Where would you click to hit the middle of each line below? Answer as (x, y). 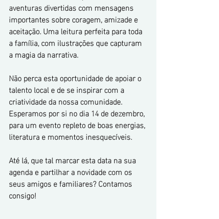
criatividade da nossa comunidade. (66, 101)
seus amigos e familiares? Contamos (71, 183)
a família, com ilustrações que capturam (76, 42)
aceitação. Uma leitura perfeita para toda (77, 31)
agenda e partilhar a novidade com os (71, 171)
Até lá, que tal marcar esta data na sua (73, 160)
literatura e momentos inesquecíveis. (70, 136)
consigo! (22, 195)
